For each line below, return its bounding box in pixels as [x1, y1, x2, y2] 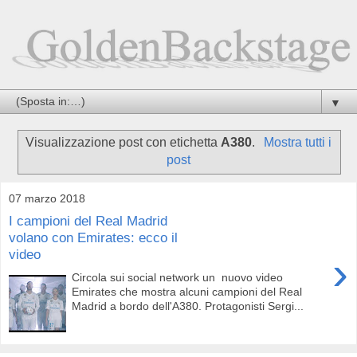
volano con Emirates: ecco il [9, 229, 178, 246]
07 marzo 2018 [9, 191, 85, 205]
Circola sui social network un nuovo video [72, 270, 284, 284]
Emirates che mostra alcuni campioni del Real [72, 284, 303, 298]
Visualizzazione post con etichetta [25, 135, 222, 149]
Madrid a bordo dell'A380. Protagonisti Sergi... [72, 299, 304, 312]
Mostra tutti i [263, 135, 331, 149]
